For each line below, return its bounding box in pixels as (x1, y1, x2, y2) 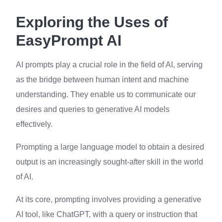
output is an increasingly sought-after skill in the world (16, 158, 203, 166)
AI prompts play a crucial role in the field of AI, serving (16, 60, 203, 69)
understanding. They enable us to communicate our (16, 90, 196, 99)
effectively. (16, 120, 53, 128)
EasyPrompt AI (16, 32, 121, 49)
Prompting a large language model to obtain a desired (16, 143, 204, 151)
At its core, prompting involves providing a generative (16, 195, 201, 204)
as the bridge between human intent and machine (16, 75, 189, 84)
